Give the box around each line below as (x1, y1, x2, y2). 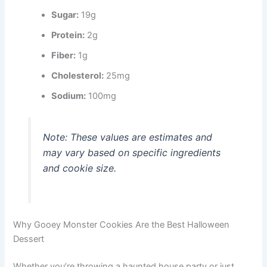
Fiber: (51, 50, 76, 61)
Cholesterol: (51, 70, 104, 82)
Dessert (13, 233, 45, 244)
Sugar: (51, 10, 79, 21)
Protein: (51, 30, 85, 41)
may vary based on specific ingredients (42, 147, 221, 159)
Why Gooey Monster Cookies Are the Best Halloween (13, 219, 230, 230)
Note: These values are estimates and (42, 131, 212, 144)
